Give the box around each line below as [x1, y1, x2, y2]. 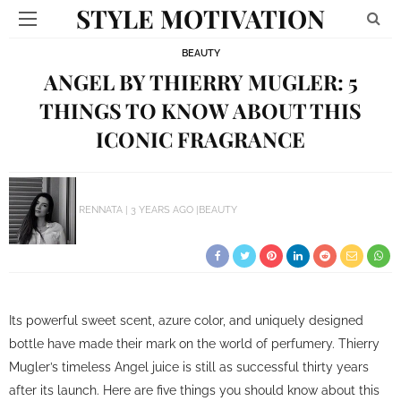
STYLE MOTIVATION [76, 2, 325, 35]
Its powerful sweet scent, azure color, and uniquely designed [9, 312, 363, 328]
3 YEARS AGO [131, 204, 193, 217]
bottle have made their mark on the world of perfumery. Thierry [9, 336, 380, 351]
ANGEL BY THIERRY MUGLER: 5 [43, 68, 358, 96]
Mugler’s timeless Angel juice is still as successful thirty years [9, 359, 369, 374]
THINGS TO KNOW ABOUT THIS [39, 97, 362, 124]
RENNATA [79, 204, 123, 217]
